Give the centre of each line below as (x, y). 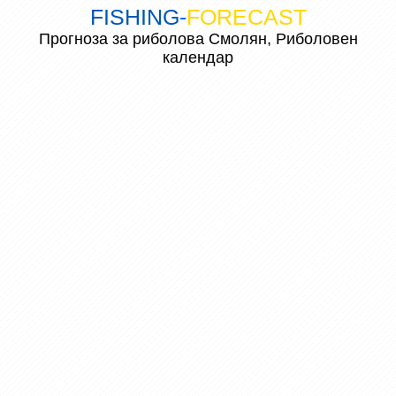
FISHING (134, 17)
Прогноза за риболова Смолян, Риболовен (198, 39)
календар (198, 57)
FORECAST (246, 17)
